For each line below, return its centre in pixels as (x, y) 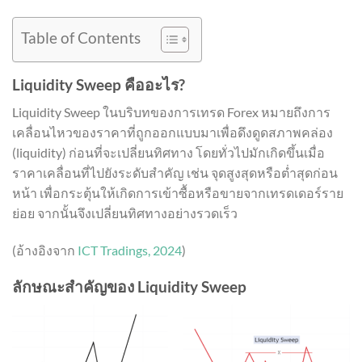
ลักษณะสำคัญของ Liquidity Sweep (129, 287)
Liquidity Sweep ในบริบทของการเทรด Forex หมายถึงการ (171, 112)
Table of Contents (81, 38)
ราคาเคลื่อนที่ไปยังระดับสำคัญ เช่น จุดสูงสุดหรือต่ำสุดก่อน (175, 173)
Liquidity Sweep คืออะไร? (99, 84)
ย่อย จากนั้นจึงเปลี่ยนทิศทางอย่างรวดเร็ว (125, 213)
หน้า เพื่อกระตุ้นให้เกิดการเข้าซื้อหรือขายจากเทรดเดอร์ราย (178, 193)
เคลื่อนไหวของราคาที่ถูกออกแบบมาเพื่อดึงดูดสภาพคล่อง (173, 133)
